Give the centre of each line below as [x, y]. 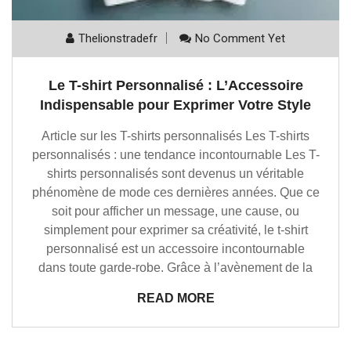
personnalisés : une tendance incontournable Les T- [175, 154]
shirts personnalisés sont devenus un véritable [175, 173]
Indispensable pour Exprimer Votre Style [175, 105]
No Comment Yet [240, 38]
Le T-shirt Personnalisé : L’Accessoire [175, 85]
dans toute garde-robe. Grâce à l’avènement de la [175, 267]
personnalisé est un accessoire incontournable [175, 248]
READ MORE [175, 298]
